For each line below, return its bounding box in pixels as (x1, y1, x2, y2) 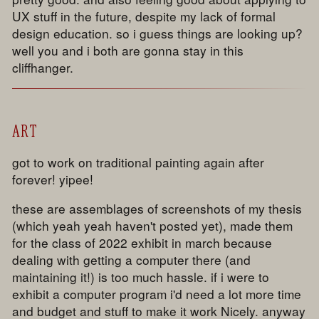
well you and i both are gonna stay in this (12, 41, 244, 59)
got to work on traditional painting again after (12, 152, 265, 171)
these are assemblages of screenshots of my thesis (12, 199, 303, 218)
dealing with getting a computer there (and (12, 251, 251, 269)
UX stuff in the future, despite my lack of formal (12, 6, 276, 25)
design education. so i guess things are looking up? (12, 23, 303, 42)
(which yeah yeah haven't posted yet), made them (12, 216, 293, 235)
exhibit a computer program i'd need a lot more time (12, 285, 302, 303)
